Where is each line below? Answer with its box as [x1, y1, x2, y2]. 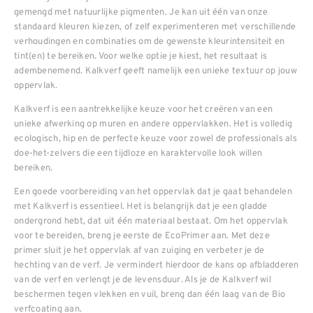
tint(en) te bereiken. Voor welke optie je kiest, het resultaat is [14, 48, 268, 62]
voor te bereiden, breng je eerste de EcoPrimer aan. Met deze [14, 228, 270, 242]
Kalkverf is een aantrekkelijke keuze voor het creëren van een [14, 101, 273, 115]
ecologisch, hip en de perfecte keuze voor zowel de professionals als [14, 131, 297, 145]
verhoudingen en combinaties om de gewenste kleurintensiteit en [14, 34, 285, 48]
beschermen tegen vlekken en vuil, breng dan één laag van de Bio [14, 286, 286, 300]
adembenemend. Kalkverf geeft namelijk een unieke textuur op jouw [14, 63, 297, 77]
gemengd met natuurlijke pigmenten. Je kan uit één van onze [14, 4, 268, 18]
